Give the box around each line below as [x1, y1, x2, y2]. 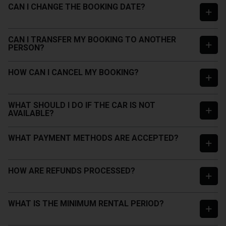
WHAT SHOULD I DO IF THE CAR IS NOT [8, 100, 155, 110]
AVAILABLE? [8, 108, 54, 118]
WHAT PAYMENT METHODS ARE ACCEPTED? [8, 133, 179, 143]
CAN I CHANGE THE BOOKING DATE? [8, 2, 145, 12]
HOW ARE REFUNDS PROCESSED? [8, 166, 135, 176]
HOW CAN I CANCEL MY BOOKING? [8, 68, 139, 77]
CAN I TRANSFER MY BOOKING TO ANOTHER [8, 35, 176, 44]
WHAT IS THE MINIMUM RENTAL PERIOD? [8, 199, 164, 208]
